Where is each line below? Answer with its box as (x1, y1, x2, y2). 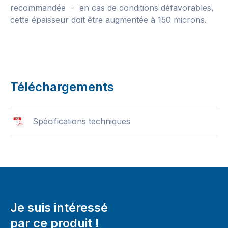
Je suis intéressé (10, 199, 108, 215)
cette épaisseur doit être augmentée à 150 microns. (10, 15, 207, 25)
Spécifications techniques (33, 116, 130, 126)
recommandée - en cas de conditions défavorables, (10, 3, 214, 13)
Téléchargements (10, 79, 114, 94)
